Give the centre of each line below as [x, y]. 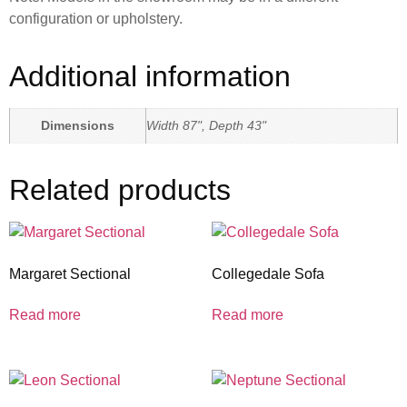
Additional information [150, 77]
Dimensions [78, 126]
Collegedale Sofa [268, 274]
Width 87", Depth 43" [206, 126]
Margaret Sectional [70, 274]
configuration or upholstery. [96, 19]
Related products [120, 190]
